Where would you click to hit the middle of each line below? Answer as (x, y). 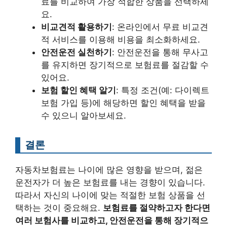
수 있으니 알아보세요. (84, 115)
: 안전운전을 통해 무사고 (160, 52)
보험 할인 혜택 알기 (79, 90)
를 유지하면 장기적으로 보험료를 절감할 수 (125, 65)
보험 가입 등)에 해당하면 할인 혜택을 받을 (123, 103)
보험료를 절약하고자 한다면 (157, 207)
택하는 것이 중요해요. (59, 207)
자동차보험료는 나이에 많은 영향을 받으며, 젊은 (109, 169)
